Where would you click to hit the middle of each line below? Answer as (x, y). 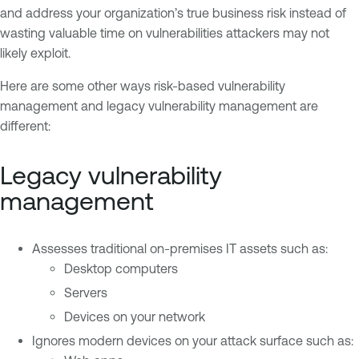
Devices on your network (135, 317)
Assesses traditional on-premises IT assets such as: (180, 249)
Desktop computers (121, 269)
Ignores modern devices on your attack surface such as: (193, 341)
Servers (86, 293)
